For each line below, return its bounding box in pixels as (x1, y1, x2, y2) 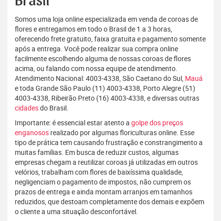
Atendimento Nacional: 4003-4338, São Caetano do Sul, (15, 74, 185, 83)
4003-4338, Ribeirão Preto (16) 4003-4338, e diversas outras (15, 93, 199, 103)
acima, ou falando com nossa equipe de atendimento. (15, 64, 178, 74)
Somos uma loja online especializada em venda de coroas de (15, 14, 198, 24)
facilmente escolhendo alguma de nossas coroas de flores (15, 54, 191, 64)
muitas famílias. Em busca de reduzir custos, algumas (15, 147, 179, 157)
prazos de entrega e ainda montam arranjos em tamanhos (15, 187, 192, 197)
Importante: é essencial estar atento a (15, 118, 131, 128)
